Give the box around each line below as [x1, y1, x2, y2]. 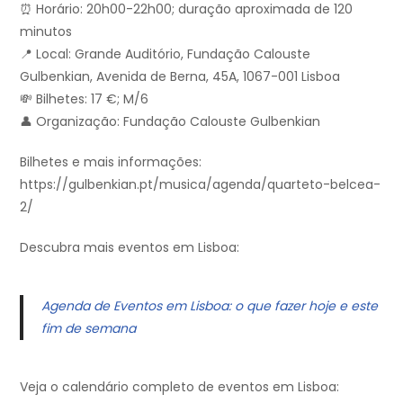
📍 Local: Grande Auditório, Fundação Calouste [20, 45, 310, 64]
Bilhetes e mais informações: [20, 153, 201, 172]
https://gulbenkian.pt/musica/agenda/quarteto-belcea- [20, 175, 381, 194]
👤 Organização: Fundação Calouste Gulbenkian [20, 112, 320, 131]
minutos [20, 22, 72, 41]
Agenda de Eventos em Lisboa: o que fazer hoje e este [41, 297, 378, 316]
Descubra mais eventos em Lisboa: [20, 238, 239, 257]
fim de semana [41, 319, 136, 338]
